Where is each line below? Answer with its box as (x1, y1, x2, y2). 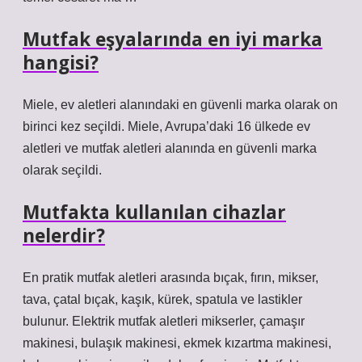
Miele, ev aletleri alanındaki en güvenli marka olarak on (23, 98, 338, 112)
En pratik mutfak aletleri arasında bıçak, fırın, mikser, (23, 271, 318, 284)
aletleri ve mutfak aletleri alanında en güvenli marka (23, 141, 317, 155)
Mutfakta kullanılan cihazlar (23, 200, 286, 225)
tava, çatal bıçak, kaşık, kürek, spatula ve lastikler (23, 293, 302, 306)
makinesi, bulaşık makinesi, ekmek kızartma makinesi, (23, 336, 331, 350)
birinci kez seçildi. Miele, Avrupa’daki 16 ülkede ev (23, 120, 310, 133)
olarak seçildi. (23, 163, 102, 177)
